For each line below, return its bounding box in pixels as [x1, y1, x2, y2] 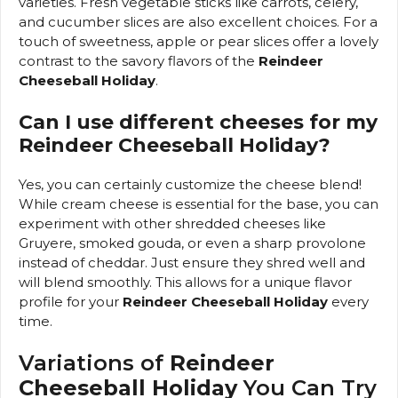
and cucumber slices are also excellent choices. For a [19, 13, 378, 31]
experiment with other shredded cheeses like [19, 214, 326, 232]
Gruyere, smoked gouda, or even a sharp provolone [19, 234, 366, 251]
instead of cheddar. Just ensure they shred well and [19, 253, 365, 271]
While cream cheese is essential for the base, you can [19, 195, 378, 212]
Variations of [19, 350, 170, 377]
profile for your [19, 292, 123, 310]
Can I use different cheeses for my [19, 109, 378, 134]
